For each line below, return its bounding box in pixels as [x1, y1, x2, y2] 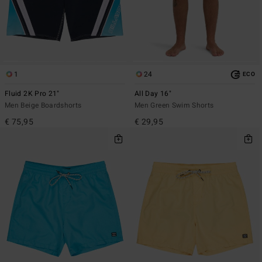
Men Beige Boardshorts [5, 100, 82, 111]
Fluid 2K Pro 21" [5, 88, 60, 99]
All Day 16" [135, 88, 171, 99]
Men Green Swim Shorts [135, 100, 214, 111]
